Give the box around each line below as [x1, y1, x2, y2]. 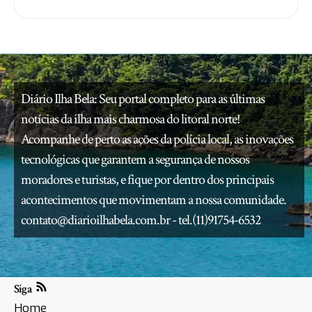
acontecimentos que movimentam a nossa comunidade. [21, 190, 286, 209]
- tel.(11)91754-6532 [170, 210, 260, 229]
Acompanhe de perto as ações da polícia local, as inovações [21, 130, 293, 148]
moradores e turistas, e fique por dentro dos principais [21, 170, 274, 189]
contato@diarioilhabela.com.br [21, 210, 170, 229]
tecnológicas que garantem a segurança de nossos [21, 150, 249, 169]
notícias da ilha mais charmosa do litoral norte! [21, 109, 240, 128]
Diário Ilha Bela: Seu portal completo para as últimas [21, 89, 265, 108]
